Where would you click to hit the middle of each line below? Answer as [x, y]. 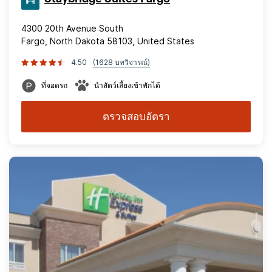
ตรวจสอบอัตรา [136, 117]
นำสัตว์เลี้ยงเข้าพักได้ [127, 85]
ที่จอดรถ [54, 85]
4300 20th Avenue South [72, 28]
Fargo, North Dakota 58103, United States [108, 41]
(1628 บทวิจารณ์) [121, 62]
